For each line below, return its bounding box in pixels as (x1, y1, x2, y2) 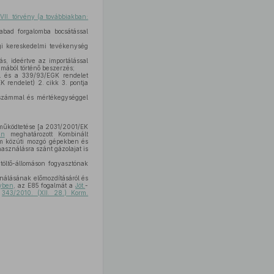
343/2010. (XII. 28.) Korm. (1, 189, 89, 196)
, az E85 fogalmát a (13, 182, 76, 189)
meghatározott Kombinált (4, 130, 89, 138)
